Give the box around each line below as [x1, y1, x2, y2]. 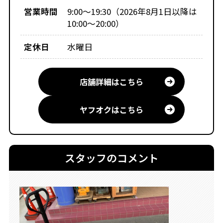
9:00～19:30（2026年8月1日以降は [67, 5, 198, 17]
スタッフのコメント [64, 150, 159, 166]
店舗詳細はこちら [80, 75, 143, 88]
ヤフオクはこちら [80, 103, 143, 115]
